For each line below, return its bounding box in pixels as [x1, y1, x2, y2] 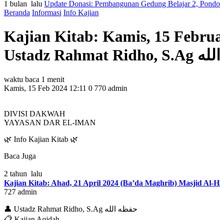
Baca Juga [4, 151, 36, 160]
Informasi [32, 8, 61, 17]
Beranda [4, 8, 30, 17]
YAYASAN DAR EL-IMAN [4, 118, 96, 127]
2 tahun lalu [4, 169, 42, 178]
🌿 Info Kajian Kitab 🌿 [4, 135, 78, 143]
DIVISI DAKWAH [4, 109, 65, 118]
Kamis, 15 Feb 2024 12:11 [4, 83, 88, 92]
